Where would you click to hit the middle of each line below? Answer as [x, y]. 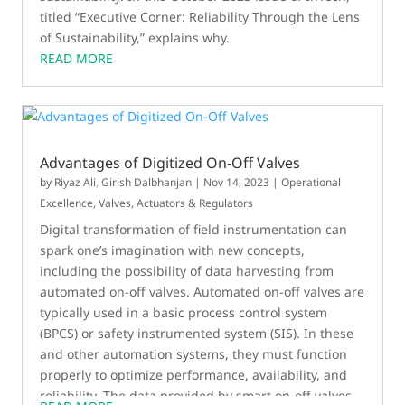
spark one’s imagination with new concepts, [173, 250]
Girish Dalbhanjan [147, 182]
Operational [311, 182]
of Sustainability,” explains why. [135, 38]
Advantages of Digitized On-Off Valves [170, 163]
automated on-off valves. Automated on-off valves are [202, 292]
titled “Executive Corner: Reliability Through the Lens [200, 17]
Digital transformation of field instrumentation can [194, 229]
